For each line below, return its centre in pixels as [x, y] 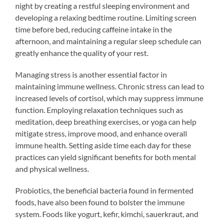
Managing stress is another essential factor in [91, 74]
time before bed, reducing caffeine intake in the [94, 29]
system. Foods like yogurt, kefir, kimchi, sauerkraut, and [107, 214]
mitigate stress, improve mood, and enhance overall [101, 133]
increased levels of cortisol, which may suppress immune [110, 98]
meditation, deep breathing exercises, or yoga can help [106, 121]
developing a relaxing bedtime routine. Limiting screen [106, 17]
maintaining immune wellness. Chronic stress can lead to [110, 86]
